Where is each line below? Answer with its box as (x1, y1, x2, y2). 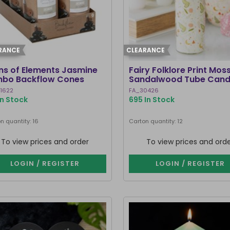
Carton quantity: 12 (129, 117, 183, 125)
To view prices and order (1, 137, 89, 147)
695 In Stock (129, 94, 175, 105)
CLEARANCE (126, 46, 165, 54)
